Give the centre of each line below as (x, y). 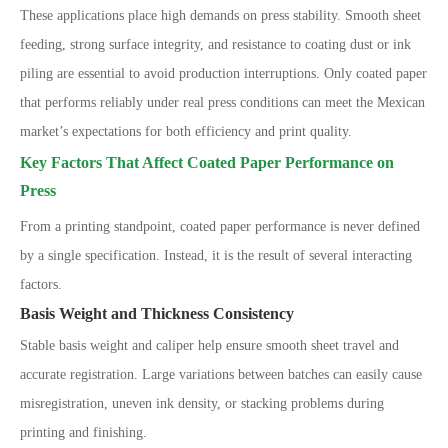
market (39, 131)
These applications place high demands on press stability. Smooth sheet (220, 15)
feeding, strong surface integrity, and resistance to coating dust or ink (215, 44)
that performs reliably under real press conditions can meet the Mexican (222, 102)
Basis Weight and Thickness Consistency (157, 313)
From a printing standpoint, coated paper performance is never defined (220, 226)
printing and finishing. (83, 432)
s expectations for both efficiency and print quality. (207, 131)
